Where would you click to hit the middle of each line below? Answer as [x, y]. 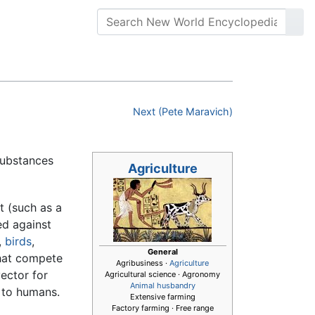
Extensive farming [162, 296]
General [162, 251]
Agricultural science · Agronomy [162, 274]
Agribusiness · [143, 263]
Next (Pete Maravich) [183, 112]
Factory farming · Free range [162, 308]
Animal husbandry [162, 285]
